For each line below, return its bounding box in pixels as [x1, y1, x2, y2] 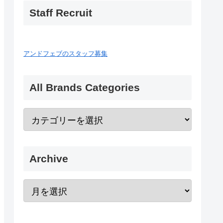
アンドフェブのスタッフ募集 [23, 49, 108, 57]
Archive [29, 153, 68, 165]
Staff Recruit [29, 6, 92, 18]
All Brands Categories [29, 82, 140, 94]
